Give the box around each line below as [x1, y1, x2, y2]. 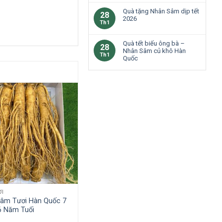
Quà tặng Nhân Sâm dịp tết [123, 7, 199, 15]
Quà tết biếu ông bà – [123, 39, 185, 47]
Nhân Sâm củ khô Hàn [123, 47, 186, 55]
